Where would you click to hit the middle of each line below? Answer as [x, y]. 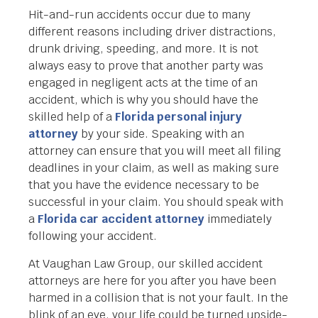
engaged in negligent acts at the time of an [143, 83]
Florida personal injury [179, 117]
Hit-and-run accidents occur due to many [139, 15]
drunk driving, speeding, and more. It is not [143, 49]
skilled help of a [72, 117]
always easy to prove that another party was [146, 66]
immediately [238, 219]
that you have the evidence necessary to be [144, 185]
